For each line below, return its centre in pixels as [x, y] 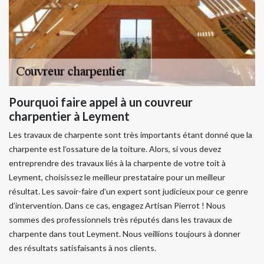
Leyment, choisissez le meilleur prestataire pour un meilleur [117, 177]
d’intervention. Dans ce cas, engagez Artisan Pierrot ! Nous [117, 205]
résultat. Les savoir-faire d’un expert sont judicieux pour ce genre [128, 191]
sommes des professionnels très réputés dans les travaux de [121, 220]
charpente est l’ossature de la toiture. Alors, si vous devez [115, 149]
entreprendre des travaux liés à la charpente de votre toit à [117, 163]
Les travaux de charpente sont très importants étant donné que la [131, 135]
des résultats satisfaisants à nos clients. [82, 248]
